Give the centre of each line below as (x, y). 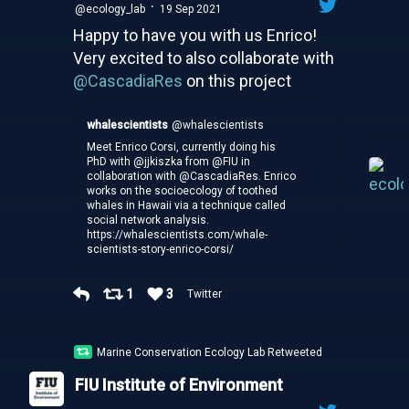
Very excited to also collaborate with (203, 58)
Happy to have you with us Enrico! (194, 35)
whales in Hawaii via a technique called (187, 205)
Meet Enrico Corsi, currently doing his (182, 147)
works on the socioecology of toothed (183, 190)
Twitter (205, 294)
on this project (236, 80)
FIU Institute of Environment (178, 384)
